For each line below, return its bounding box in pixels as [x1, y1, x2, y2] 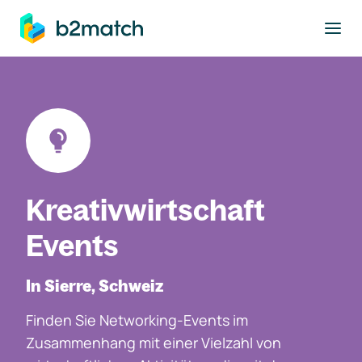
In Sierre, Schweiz [26, 276, 163, 296]
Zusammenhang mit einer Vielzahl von [26, 333, 281, 352]
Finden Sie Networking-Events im [26, 310, 248, 330]
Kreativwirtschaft [26, 192, 265, 228]
